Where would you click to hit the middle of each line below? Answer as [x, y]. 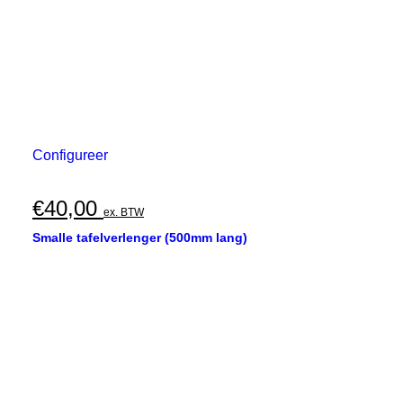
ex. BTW [124, 212]
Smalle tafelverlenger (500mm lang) [140, 237]
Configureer [70, 155]
